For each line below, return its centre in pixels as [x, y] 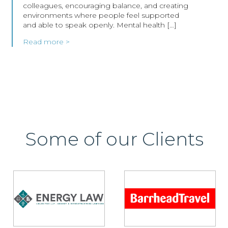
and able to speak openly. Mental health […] [99, 25]
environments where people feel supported [101, 16]
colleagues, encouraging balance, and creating [105, 6]
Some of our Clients [114, 139]
